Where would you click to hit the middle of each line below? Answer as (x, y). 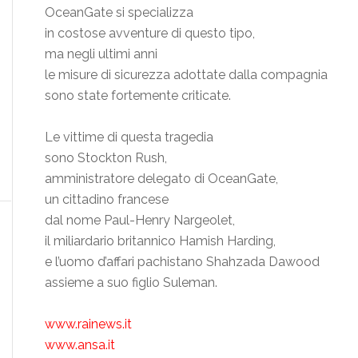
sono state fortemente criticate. (138, 96)
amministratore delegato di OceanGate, (161, 179)
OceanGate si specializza (119, 13)
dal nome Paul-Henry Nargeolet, (140, 221)
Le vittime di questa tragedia (129, 137)
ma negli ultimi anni (101, 54)
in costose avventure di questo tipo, (150, 34)
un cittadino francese (107, 200)
